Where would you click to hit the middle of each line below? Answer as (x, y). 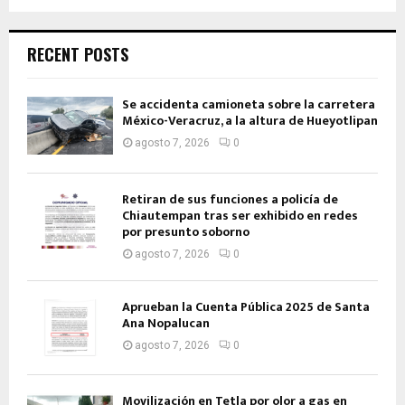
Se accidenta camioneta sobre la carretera (249, 105)
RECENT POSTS (78, 55)
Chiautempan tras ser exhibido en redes (240, 215)
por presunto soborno (186, 231)
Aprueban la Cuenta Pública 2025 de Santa (246, 306)
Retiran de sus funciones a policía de (230, 199)
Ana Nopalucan (166, 323)
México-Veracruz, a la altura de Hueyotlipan (250, 121)
